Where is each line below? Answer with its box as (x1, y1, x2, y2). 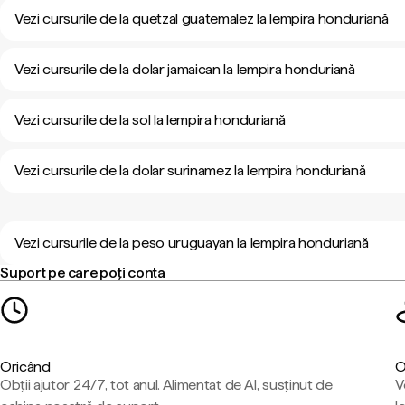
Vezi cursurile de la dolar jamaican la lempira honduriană (14, 61, 355, 78)
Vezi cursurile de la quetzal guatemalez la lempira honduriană (14, 10, 389, 27)
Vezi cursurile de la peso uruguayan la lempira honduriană (14, 234, 369, 251)
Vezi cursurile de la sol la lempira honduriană (14, 111, 286, 128)
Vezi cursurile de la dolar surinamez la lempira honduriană (14, 162, 366, 179)
